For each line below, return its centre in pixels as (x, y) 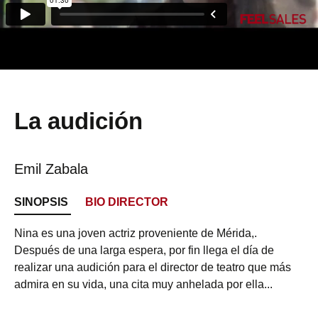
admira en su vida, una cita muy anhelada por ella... (143, 284)
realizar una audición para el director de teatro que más (153, 267)
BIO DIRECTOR (127, 202)
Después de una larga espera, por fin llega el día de (144, 250)
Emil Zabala (51, 169)
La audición (78, 121)
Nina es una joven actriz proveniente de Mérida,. (136, 233)
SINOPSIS (41, 202)
